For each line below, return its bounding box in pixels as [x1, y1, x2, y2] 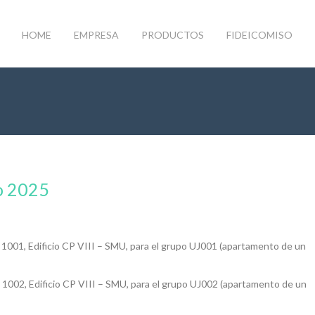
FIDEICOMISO [226, 29, 292, 41]
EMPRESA [74, 29, 119, 41]
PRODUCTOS [141, 29, 204, 41]
